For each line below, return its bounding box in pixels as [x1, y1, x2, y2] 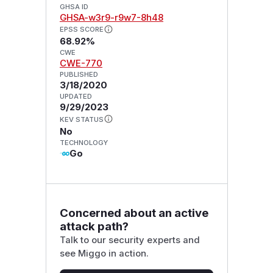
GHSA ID [59, 2, 88, 11]
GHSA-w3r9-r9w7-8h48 [59, 12, 163, 23]
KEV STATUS [59, 115, 104, 124]
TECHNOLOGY [59, 138, 108, 147]
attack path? [59, 219, 129, 233]
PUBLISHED [59, 70, 98, 79]
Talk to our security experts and [59, 234, 200, 246]
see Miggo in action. [59, 247, 149, 259]
